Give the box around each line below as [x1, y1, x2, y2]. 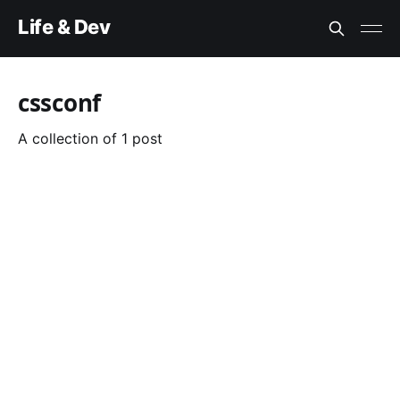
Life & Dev [18, 14, 111, 38]
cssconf [18, 87, 102, 119]
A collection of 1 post [18, 129, 162, 147]
